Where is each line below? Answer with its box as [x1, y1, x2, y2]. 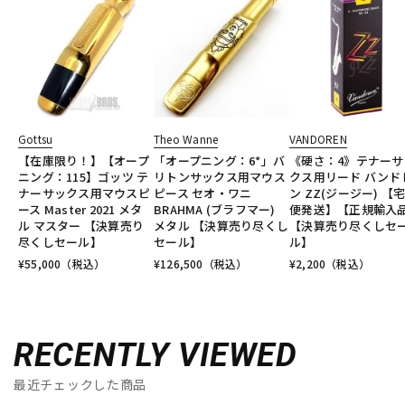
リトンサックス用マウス [154, 168, 286, 186]
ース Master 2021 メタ [18, 201, 143, 219]
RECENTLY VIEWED [14, 336, 297, 375]
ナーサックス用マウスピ [18, 184, 150, 202]
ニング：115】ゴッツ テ [18, 168, 149, 186]
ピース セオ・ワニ [154, 184, 252, 202]
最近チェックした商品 [14, 375, 147, 394]
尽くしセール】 [18, 233, 102, 251]
